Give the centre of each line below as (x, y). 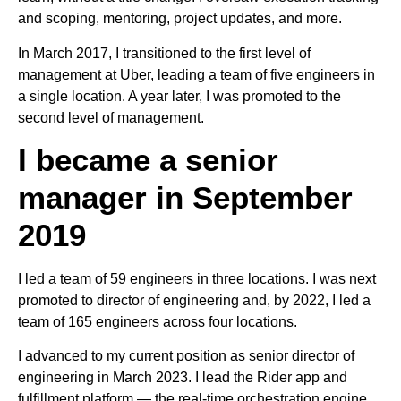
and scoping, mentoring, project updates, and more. (180, 19)
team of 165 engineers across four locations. (158, 322)
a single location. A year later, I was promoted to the (179, 96)
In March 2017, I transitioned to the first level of (164, 53)
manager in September (185, 198)
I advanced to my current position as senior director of (186, 356)
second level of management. (111, 117)
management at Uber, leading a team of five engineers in (196, 74)
